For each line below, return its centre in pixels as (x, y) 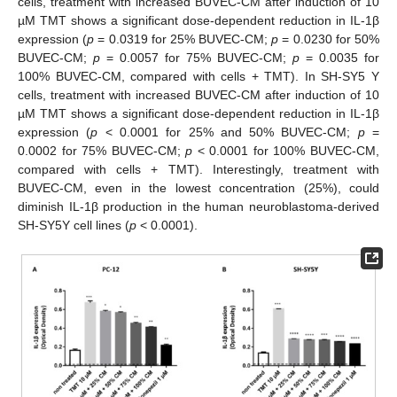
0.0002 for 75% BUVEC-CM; (102, 150)
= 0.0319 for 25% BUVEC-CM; (183, 39)
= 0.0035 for (339, 57)
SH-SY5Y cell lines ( (74, 225)
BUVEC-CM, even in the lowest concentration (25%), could (198, 187)
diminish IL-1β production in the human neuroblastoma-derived (198, 206)
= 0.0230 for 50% (329, 39)
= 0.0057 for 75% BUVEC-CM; (196, 57)
